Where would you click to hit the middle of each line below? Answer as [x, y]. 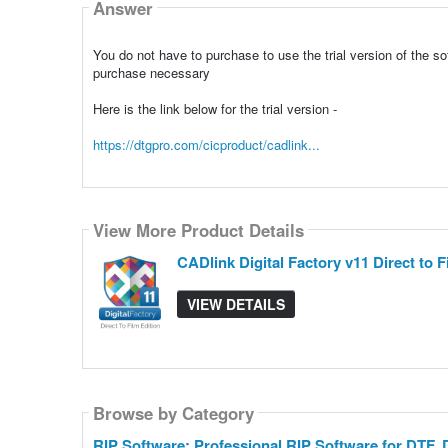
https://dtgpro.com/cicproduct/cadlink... [206, 145]
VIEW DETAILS [235, 304]
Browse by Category [173, 412]
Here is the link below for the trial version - [214, 109]
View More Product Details [198, 229]
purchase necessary [151, 73]
